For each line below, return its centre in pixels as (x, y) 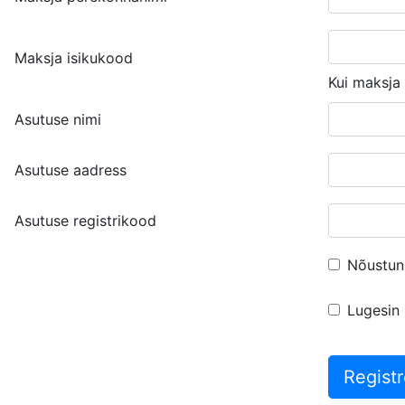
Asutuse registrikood (85, 221)
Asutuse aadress (71, 170)
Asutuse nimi (58, 119)
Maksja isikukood (74, 58)
